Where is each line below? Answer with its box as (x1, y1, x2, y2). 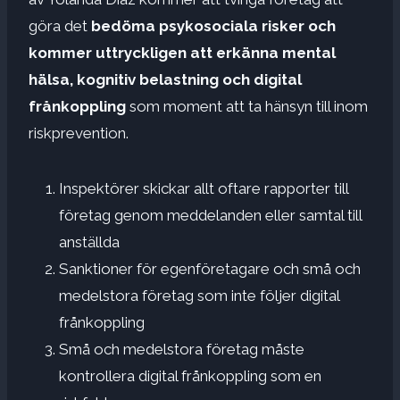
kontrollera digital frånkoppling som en (59, 366, 321, 385)
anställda (59, 232, 120, 251)
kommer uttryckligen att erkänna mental (29, 43, 336, 62)
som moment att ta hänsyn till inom (126, 96, 368, 115)
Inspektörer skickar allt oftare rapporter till (59, 179, 348, 197)
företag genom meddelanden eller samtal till (59, 205, 362, 224)
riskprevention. (29, 123, 129, 142)
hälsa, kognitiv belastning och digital (29, 70, 302, 88)
